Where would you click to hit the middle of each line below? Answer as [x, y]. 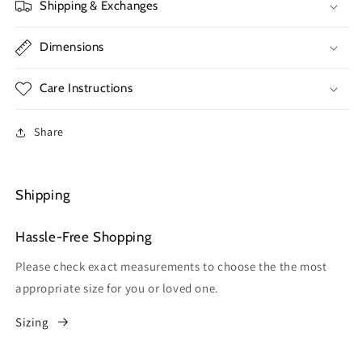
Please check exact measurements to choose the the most [171, 266]
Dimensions [72, 47]
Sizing [32, 322]
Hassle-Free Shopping [84, 237]
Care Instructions [86, 88]
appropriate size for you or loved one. [117, 288]
